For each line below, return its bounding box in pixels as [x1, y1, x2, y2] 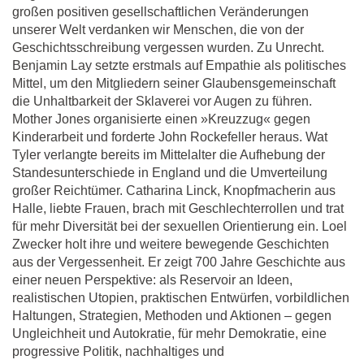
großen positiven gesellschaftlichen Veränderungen [12, 5, 309, 19]
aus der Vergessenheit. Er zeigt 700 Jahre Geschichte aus [12, 255, 345, 270]
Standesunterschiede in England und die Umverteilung [12, 166, 327, 180]
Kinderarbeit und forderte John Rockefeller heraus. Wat [12, 130, 327, 145]
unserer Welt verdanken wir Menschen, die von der [12, 23, 304, 37]
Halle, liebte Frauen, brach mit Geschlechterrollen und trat [12, 201, 344, 216]
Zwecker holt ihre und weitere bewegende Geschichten [12, 237, 329, 252]
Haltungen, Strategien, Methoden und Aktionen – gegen [12, 309, 331, 323]
